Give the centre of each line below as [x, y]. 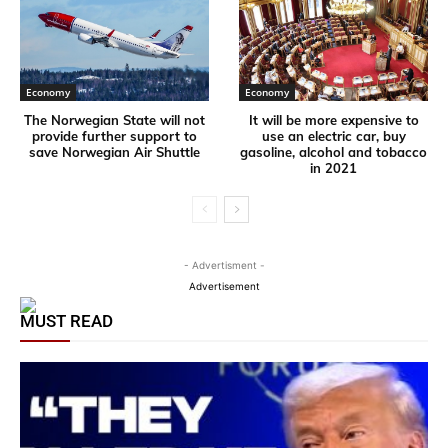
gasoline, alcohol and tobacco [333, 152]
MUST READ [66, 321]
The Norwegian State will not [114, 120]
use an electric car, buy [333, 136]
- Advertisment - [224, 265]
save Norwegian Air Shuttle [114, 152]
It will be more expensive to [333, 120]
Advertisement [224, 286]
